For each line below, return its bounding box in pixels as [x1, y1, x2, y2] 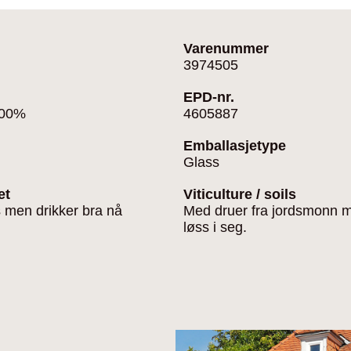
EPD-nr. [183, 89, 234, 105]
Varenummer [183, 41, 269, 56]
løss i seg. [183, 219, 247, 235]
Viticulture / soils [183, 186, 296, 202]
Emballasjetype [183, 138, 286, 154]
